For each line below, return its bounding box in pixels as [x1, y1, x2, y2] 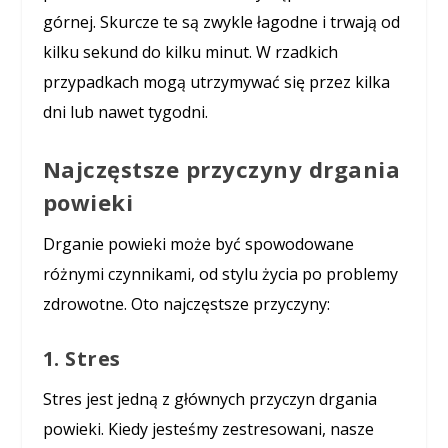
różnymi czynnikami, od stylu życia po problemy [42, 262, 398, 285]
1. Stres [42, 345, 121, 373]
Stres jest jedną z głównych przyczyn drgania [42, 388, 377, 411]
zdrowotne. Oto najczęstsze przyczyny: [42, 292, 330, 315]
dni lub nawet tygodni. [42, 101, 208, 124]
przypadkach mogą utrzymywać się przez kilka [42, 71, 390, 94]
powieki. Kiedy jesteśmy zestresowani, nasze [42, 418, 374, 441]
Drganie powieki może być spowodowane [42, 232, 354, 255]
